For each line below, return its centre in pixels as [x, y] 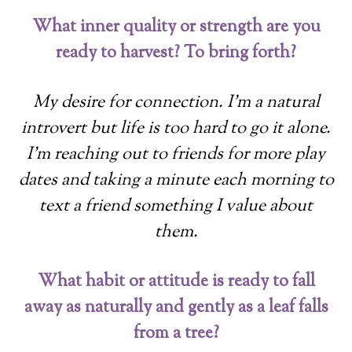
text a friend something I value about [176, 206]
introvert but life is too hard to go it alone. [176, 128]
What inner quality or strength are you [176, 27]
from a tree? [176, 334]
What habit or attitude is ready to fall [176, 282]
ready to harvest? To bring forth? [176, 53]
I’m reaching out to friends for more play [176, 154]
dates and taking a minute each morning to [176, 180]
